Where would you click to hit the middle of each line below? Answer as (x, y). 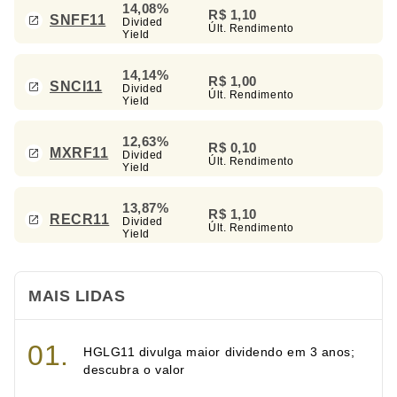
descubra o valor (134, 369)
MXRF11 (79, 153)
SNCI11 (76, 87)
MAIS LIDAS (77, 296)
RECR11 (80, 220)
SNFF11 (78, 20)
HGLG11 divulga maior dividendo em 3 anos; (219, 351)
